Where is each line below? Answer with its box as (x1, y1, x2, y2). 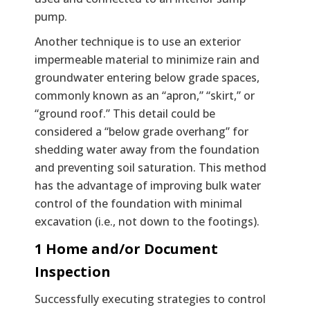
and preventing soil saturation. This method (35, 159, 266, 175)
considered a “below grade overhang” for (35, 123, 248, 139)
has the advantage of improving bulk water (35, 177, 261, 193)
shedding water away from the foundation (35, 141, 259, 157)
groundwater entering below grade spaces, (35, 69, 259, 85)
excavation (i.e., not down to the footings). (35, 213, 259, 229)
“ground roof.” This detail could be (35, 105, 215, 121)
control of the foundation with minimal (35, 195, 242, 211)
